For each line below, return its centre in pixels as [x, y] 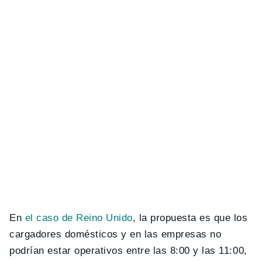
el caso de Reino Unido [79, 218]
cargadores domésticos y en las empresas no [116, 234]
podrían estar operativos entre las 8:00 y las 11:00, [128, 250]
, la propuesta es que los [190, 218]
